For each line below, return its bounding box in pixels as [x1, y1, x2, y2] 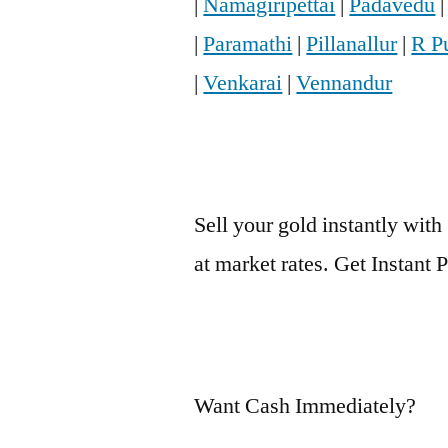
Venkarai [203, 69, 283, 98]
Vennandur [296, 69, 393, 98]
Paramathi [203, 30, 293, 59]
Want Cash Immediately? [194, 392, 417, 421]
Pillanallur [306, 30, 398, 59]
